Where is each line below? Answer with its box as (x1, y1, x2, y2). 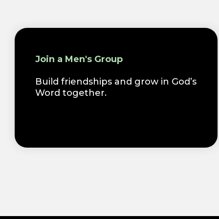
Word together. (35, 88, 107, 99)
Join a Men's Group (35, 54, 123, 65)
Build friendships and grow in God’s (35, 76, 197, 88)
